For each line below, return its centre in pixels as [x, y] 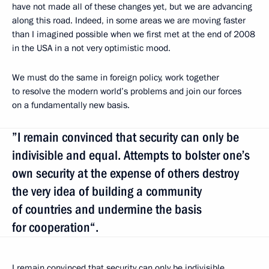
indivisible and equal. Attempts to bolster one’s [131, 155]
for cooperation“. [55, 227]
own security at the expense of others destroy [125, 173]
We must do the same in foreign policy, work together [116, 77]
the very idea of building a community [107, 191]
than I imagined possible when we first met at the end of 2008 [134, 34]
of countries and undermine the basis [107, 209]
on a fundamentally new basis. [71, 105]
